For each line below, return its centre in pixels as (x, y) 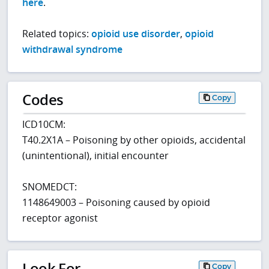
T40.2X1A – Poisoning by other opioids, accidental (134, 140)
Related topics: (57, 34)
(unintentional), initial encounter (96, 156)
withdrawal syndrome (73, 50)
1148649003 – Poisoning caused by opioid (116, 203)
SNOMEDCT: (50, 187)
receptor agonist (60, 218)
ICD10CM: (44, 125)
